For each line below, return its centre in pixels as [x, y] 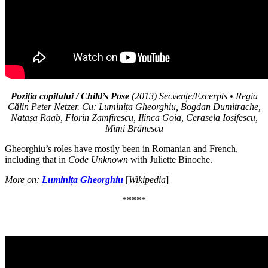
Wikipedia [147, 179]
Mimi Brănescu [134, 128]
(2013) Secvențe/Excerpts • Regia [193, 96]
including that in [36, 159]
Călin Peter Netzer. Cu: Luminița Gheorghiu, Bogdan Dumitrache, [134, 106]
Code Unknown [98, 159]
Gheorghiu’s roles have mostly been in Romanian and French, [121, 148]
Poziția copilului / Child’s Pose [70, 96]
